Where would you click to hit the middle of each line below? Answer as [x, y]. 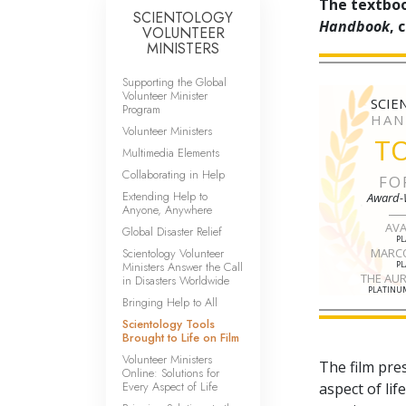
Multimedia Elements [171, 152]
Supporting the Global [174, 82]
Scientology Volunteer [173, 253]
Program [141, 109]
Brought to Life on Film [181, 337]
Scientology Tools [169, 324]
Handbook [354, 26]
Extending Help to [165, 196]
